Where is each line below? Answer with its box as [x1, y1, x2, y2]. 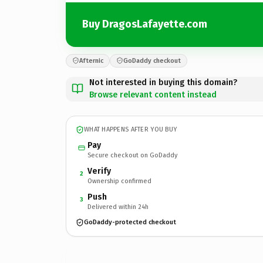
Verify [87, 166, 111, 176]
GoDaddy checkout [123, 56, 181, 65]
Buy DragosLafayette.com [82, 18, 207, 31]
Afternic [79, 56, 103, 65]
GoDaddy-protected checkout [84, 218, 176, 226]
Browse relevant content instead [89, 89, 217, 100]
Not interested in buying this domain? [89, 77, 237, 87]
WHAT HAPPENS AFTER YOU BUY [84, 126, 177, 133]
